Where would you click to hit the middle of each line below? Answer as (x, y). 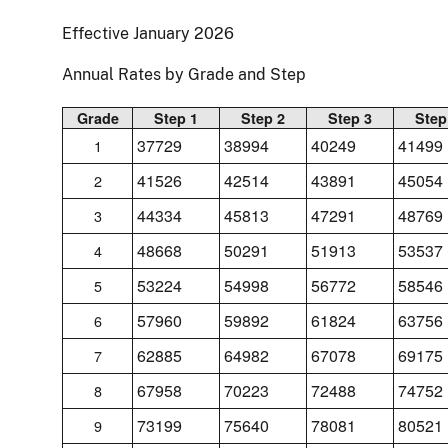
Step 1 (176, 117)
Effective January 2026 (148, 33)
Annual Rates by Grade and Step (184, 74)
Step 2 (263, 117)
